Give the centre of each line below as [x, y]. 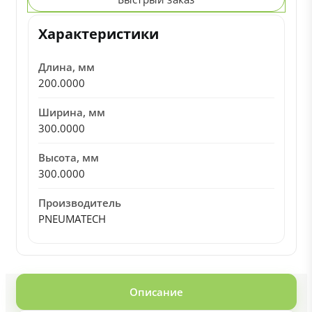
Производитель [79, 203]
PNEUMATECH [72, 219]
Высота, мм [68, 157]
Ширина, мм [71, 112]
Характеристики [98, 34]
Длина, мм [66, 67]
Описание [156, 292]
